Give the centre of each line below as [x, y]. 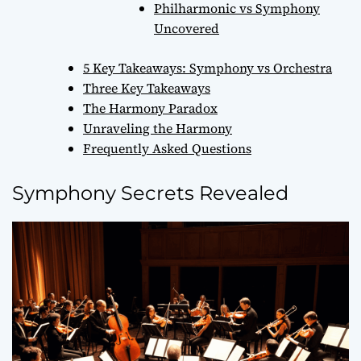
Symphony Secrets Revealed [150, 193]
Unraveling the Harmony [158, 128]
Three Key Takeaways [147, 87]
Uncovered [187, 28]
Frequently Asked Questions [167, 148]
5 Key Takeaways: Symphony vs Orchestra [207, 67]
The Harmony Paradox [150, 108]
